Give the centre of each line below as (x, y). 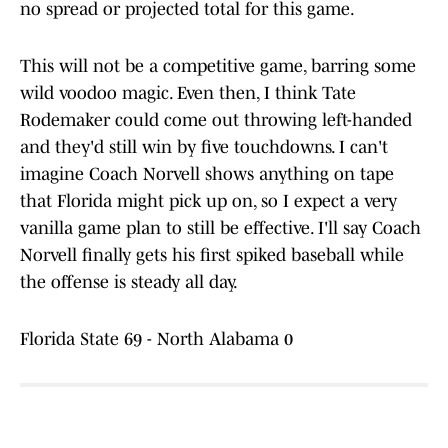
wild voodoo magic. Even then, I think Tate (188, 93)
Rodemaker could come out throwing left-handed (216, 120)
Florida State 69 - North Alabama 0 (156, 339)
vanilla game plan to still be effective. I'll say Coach (220, 228)
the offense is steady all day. (130, 282)
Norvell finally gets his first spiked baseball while (212, 255)
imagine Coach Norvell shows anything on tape (207, 174)
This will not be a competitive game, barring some (218, 66)
